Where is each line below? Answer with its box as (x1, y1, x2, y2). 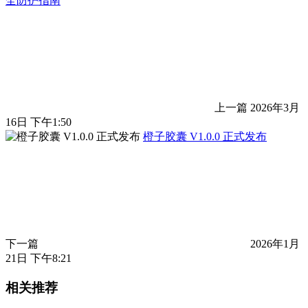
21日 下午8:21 (5, 252, 71, 264)
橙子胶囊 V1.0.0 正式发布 (143, 130, 267, 142)
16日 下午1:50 (5, 115, 71, 128)
